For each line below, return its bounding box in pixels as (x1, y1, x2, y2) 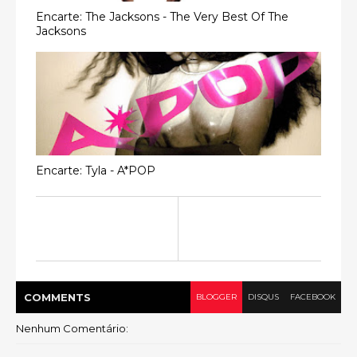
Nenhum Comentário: (16, 322, 128, 335)
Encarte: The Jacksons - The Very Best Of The (36, 9, 288, 24)
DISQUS (248, 292, 279, 302)
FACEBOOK (290, 292, 335, 302)
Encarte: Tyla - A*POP (36, 163, 155, 178)
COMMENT (24, 291, 84, 304)
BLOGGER (196, 292, 237, 302)
